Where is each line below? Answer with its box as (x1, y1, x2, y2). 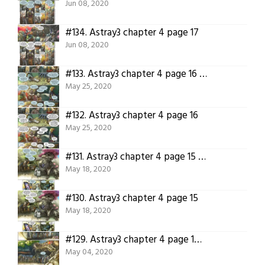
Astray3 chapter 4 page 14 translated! (90, 231, 194, 248)
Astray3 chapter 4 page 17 (89, 24, 199, 41)
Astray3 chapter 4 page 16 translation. (88, 66, 199, 82)
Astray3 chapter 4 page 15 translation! (86, 148, 198, 165)
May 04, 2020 (65, 245, 113, 259)
